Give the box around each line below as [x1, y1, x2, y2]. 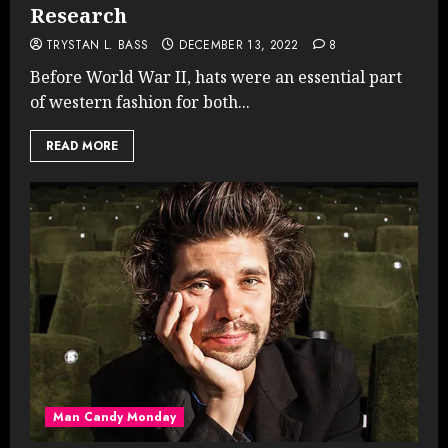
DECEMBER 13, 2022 [179, 35, 299, 54]
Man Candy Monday [53, 407, 176, 426]
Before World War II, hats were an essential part [30, 65, 402, 88]
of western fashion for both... [30, 90, 250, 113]
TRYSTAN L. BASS [46, 35, 149, 54]
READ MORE [46, 136, 118, 155]
